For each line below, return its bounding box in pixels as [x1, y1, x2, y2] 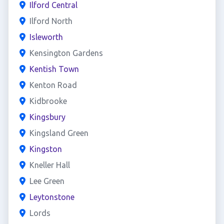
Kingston [29, 144, 62, 153]
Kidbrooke [29, 96, 67, 105]
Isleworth [29, 32, 63, 41]
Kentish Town [29, 64, 79, 73]
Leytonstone [29, 192, 74, 201]
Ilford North [29, 16, 72, 25]
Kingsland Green [29, 128, 88, 137]
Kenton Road [29, 80, 77, 89]
